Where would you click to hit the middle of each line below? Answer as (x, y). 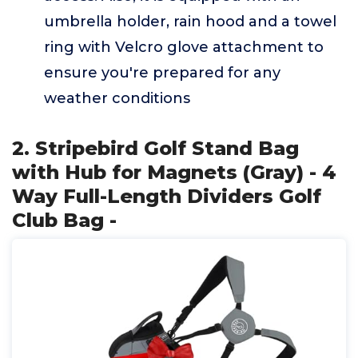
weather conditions (117, 98)
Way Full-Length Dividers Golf (167, 196)
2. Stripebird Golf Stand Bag (155, 148)
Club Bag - (64, 220)
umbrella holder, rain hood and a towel (190, 22)
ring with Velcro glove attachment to (184, 47)
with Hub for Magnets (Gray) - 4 (174, 172)
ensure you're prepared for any (162, 73)
